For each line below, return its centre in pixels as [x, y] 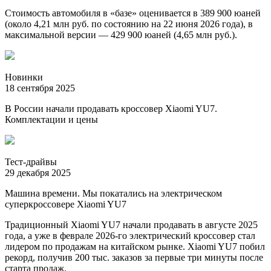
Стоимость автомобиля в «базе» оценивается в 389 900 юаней [133, 13]
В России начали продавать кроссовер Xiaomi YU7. [111, 108]
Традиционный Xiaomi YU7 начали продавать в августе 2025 [131, 224]
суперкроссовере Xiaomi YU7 [66, 204]
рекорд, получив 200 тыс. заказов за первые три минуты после [134, 257]
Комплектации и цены [51, 119]
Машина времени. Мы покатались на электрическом [113, 193]
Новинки [24, 77]
